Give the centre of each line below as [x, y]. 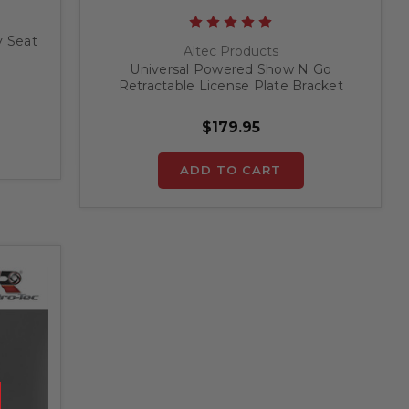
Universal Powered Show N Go [231, 69]
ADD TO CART [231, 169]
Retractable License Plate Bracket [231, 85]
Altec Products [231, 51]
